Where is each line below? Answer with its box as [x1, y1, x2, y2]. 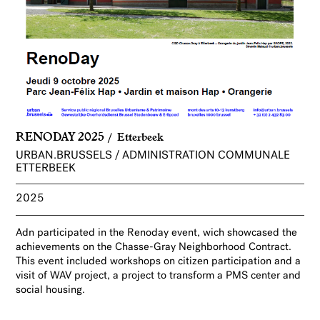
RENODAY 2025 [16, 127, 105, 145]
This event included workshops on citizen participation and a [16, 256, 301, 268]
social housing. [16, 285, 89, 296]
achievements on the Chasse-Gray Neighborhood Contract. [16, 242, 295, 254]
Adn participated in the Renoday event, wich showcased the [16, 228, 298, 239]
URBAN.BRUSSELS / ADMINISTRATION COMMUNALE [16, 150, 291, 162]
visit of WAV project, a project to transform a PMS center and [16, 271, 301, 282]
